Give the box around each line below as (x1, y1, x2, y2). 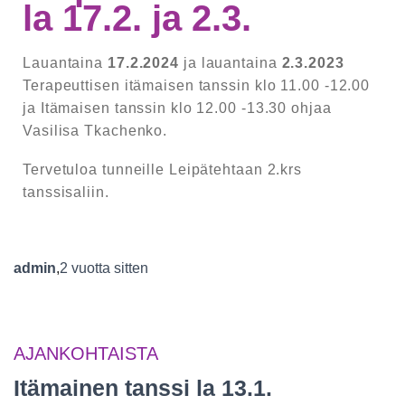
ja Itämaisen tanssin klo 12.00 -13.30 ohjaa (23, 100, 332, 117)
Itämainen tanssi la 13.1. (14, 375, 272, 401)
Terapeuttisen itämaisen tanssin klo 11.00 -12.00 (23, 78, 371, 94)
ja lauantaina (179, 55, 282, 71)
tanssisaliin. (23, 184, 109, 201)
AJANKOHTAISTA (14, 344, 158, 364)
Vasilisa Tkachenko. (23, 123, 172, 139)
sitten (110, 260, 148, 277)
